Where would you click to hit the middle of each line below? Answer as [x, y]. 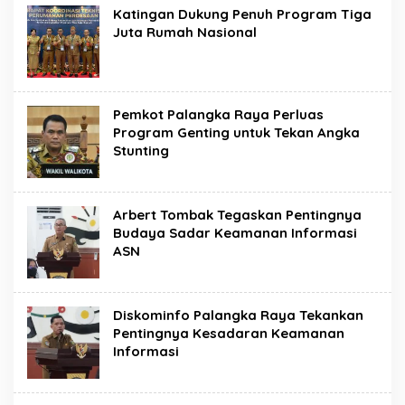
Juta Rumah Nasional [185, 32]
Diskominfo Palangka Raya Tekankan [238, 315]
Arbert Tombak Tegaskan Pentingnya [237, 215]
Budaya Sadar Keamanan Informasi [235, 233]
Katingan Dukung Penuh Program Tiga [242, 14]
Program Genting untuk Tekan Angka [236, 132]
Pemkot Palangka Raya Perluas [218, 114]
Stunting [141, 151]
